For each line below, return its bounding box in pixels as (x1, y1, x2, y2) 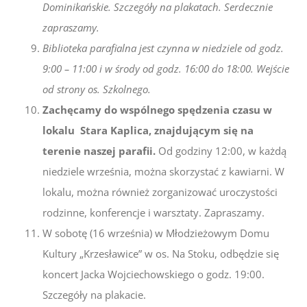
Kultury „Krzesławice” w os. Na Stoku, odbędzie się (42, 247, 280, 261)
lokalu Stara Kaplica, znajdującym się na (42, 123, 254, 138)
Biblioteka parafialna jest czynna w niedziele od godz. (42, 41, 284, 56)
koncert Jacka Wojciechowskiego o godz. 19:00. (42, 267, 265, 282)
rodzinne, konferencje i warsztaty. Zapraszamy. (42, 206, 265, 220)
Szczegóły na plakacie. (42, 288, 147, 302)
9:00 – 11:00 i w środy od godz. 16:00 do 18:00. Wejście (42, 62, 290, 76)
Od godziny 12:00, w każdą (158, 144, 287, 158)
